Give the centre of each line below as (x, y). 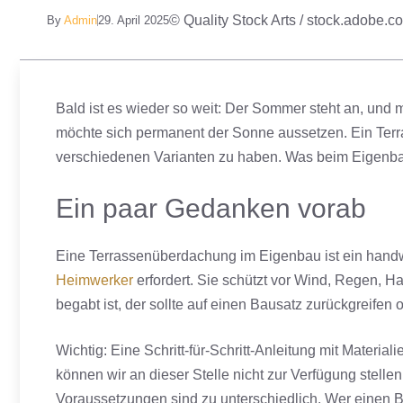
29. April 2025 (134, 20)
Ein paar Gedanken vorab (211, 208)
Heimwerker (94, 280)
